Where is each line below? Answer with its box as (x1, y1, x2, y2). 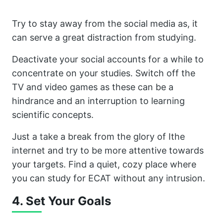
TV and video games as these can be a (12, 81, 173, 92)
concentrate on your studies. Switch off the (12, 67, 195, 78)
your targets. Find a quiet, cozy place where (12, 159, 196, 169)
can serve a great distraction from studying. (12, 32, 196, 43)
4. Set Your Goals (12, 193, 111, 208)
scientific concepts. (12, 109, 94, 120)
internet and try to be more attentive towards (12, 145, 204, 156)
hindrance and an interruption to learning (12, 95, 185, 106)
